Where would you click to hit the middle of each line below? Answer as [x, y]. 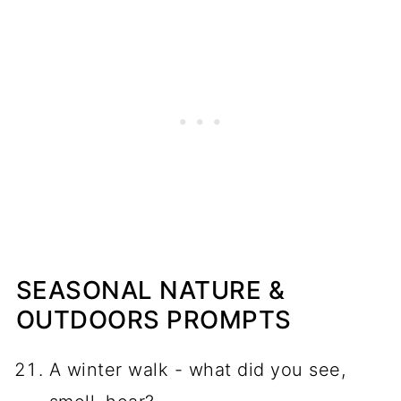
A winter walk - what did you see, [197, 369]
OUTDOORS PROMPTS [154, 319]
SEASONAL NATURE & [150, 290]
